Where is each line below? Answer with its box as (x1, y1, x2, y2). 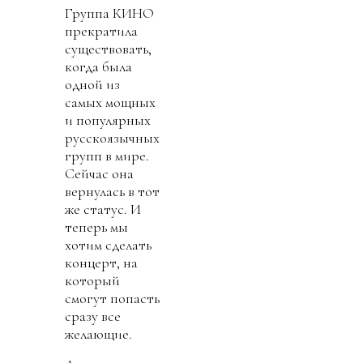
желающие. (65, 324, 132, 343)
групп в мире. (65, 146, 149, 164)
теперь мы (65, 217, 128, 236)
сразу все (65, 306, 121, 325)
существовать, (65, 39, 152, 58)
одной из (65, 75, 120, 93)
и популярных (65, 110, 151, 129)
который (65, 271, 120, 289)
